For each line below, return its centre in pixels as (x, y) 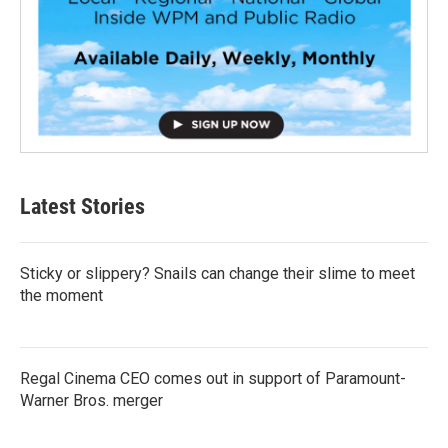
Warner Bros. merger (91, 400)
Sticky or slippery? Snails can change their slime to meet (217, 273)
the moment (61, 295)
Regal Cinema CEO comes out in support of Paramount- (213, 378)
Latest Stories (82, 206)
